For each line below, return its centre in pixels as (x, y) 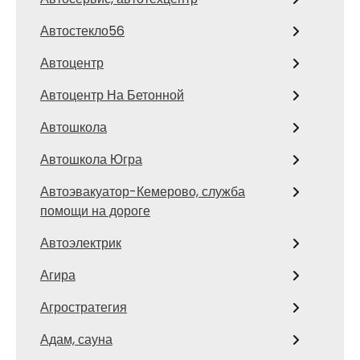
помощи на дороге (95, 211)
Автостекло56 (82, 31)
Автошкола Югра (91, 160)
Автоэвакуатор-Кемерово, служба (143, 192)
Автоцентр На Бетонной (112, 95)
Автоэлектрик (81, 243)
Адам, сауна (76, 340)
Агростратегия (84, 307)
